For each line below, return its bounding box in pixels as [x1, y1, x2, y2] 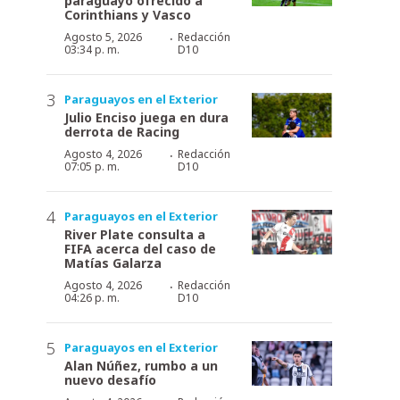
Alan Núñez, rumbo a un [64, 356, 218, 374]
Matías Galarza [64, 254, 162, 271]
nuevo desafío [64, 371, 156, 388]
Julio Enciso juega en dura [64, 108, 229, 126]
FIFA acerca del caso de [64, 239, 216, 257]
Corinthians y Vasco [64, 5, 191, 23]
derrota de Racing [64, 122, 179, 140]
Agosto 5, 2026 [64, 29, 142, 45]
